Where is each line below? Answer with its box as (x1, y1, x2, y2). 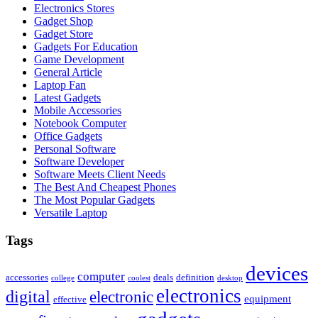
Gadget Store (34, 28, 93, 40)
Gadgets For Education (34, 40, 138, 53)
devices (246, 261, 308, 285)
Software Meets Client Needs (34, 168, 165, 181)
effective (53, 293, 87, 305)
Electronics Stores (34, 2, 114, 15)
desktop (217, 273, 243, 282)
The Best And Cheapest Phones (34, 181, 176, 194)
